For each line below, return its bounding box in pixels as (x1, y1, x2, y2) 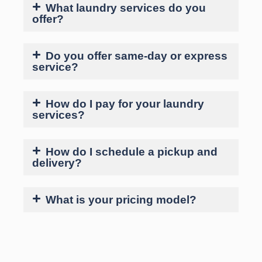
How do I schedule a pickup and (46, 145, 218, 158)
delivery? (32, 156, 82, 169)
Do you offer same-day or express (46, 49, 227, 62)
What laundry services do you (46, 1, 206, 14)
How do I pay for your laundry (46, 97, 204, 110)
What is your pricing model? (46, 193, 196, 206)
